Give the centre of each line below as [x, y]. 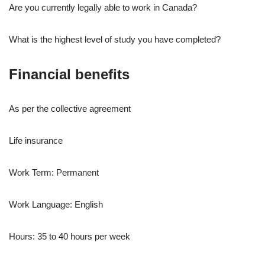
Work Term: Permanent [54, 173]
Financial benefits [69, 75]
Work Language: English [56, 205]
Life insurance [36, 141]
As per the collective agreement [70, 109]
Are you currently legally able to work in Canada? [103, 8]
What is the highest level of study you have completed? [115, 40]
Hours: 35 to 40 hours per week [70, 237]
